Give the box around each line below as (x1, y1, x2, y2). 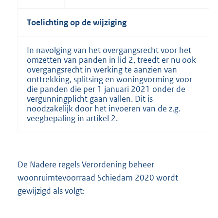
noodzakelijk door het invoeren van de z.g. (27, 103, 181, 114)
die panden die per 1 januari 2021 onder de (27, 83, 185, 94)
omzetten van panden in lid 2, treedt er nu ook (27, 54, 196, 65)
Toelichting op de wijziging (27, 17, 127, 28)
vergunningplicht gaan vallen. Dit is (27, 93, 153, 104)
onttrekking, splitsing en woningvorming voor (27, 73, 192, 85)
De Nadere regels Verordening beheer (18, 159, 154, 170)
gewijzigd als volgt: (18, 185, 85, 196)
